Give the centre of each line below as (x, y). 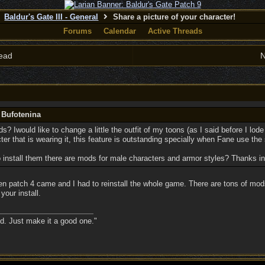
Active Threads (175, 31)
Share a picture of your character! (173, 17)
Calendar (119, 31)
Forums (77, 31)
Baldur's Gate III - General (51, 17)
